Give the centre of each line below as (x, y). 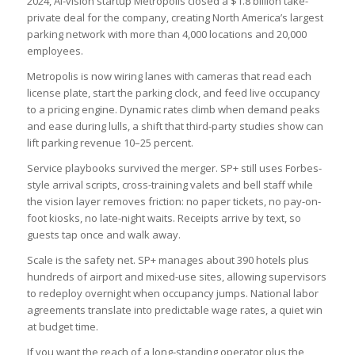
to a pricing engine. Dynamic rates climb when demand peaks (173, 109)
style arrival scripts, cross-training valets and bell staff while (170, 184)
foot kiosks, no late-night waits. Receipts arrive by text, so (164, 218)
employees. (55, 50)
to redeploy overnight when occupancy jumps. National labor (172, 293)
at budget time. (62, 326)
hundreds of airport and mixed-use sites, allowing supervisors (176, 276)
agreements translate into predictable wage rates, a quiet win (174, 309)
